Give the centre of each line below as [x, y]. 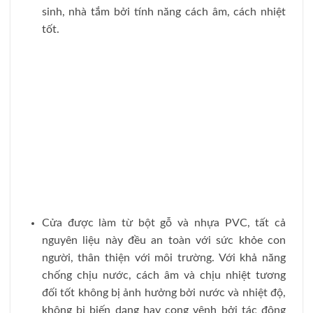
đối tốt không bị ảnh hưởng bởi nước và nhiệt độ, [163, 292]
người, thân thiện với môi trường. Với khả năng [163, 257]
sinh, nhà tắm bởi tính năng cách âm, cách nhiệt [163, 12]
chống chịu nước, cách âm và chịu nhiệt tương [163, 275]
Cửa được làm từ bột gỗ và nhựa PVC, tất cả [163, 223]
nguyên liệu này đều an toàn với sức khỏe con [163, 240]
